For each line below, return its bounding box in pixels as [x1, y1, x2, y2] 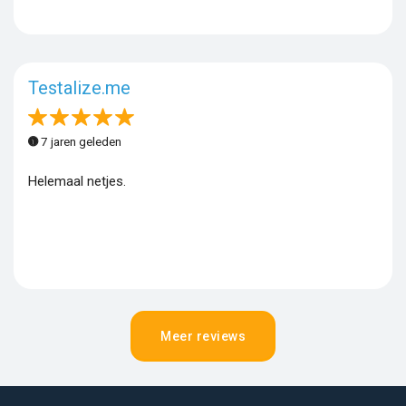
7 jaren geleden [40, 134, 121, 149]
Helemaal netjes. [28, 173, 126, 189]
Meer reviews [160, 328, 246, 343]
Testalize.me [28, 77, 130, 99]
